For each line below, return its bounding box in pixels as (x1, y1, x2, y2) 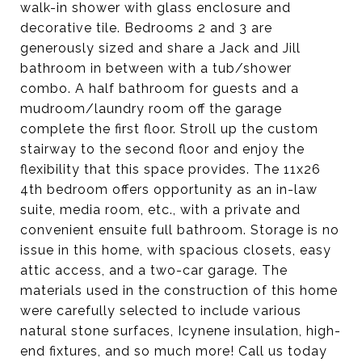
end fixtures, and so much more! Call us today (20, 343, 327, 359)
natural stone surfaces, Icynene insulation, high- (20, 323, 341, 339)
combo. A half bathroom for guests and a (20, 81, 299, 96)
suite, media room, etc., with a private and (20, 202, 301, 217)
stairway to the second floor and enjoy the (20, 141, 305, 157)
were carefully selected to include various (20, 303, 301, 318)
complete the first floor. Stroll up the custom (20, 121, 318, 137)
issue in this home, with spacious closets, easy (20, 242, 331, 258)
